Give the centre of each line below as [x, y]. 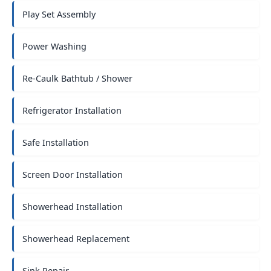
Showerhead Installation [73, 207]
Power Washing [54, 46]
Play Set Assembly [59, 14]
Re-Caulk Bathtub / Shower [77, 78]
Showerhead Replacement [76, 239]
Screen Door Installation [73, 175]
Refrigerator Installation [72, 110]
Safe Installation [56, 142]
